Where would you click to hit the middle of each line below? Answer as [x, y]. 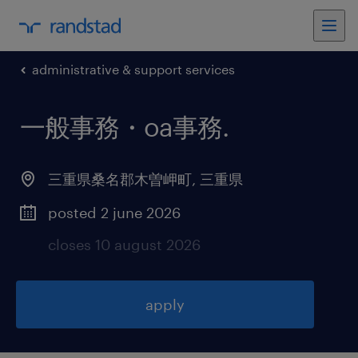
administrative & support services [133, 69]
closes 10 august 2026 [124, 245]
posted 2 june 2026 [114, 213]
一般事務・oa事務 [121, 127]
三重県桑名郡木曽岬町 [120, 179]
